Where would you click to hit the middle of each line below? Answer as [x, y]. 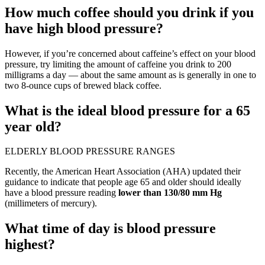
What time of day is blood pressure [110, 229]
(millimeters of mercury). [51, 203]
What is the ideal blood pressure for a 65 [127, 110]
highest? [30, 245]
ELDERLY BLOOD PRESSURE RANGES [90, 151]
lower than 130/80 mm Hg [170, 193]
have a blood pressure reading [62, 193]
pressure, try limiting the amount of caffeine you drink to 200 [118, 64]
